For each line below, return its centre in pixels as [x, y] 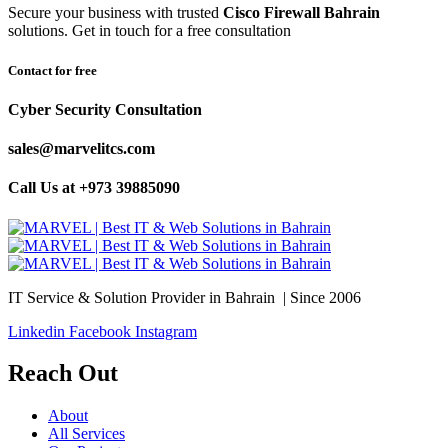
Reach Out [63, 373]
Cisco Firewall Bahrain [301, 13]
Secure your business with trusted [115, 13]
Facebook [100, 331]
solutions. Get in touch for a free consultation [149, 31]
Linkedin [36, 331]
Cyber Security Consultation [105, 109]
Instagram [166, 331]
